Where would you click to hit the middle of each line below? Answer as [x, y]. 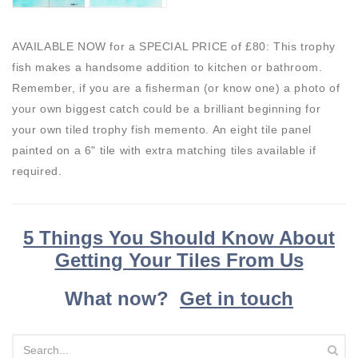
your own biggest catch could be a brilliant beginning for [167, 109]
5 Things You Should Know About [179, 238]
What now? [122, 299]
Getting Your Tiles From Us [179, 261]
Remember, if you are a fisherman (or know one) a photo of [176, 88]
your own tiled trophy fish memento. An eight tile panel [162, 130]
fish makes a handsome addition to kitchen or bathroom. [169, 68]
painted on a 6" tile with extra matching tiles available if [164, 151]
